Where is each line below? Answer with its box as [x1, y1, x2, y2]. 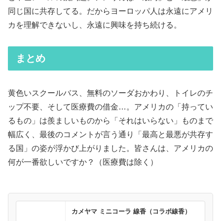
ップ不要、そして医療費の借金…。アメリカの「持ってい [8, 103, 213, 111]
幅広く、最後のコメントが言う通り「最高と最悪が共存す [8, 130, 213, 139]
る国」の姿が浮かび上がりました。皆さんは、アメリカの [8, 144, 213, 153]
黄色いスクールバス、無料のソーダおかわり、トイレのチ [8, 89, 213, 98]
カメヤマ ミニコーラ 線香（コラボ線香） [72, 208, 191, 216]
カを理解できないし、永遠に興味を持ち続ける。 [8, 21, 182, 30]
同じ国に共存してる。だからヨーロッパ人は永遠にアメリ [8, 7, 213, 16]
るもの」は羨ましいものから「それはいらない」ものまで [8, 116, 213, 125]
